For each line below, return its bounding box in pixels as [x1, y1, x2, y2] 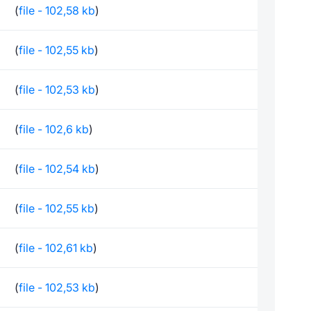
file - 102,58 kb [19, 3, 95, 17]
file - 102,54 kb [19, 162, 95, 176]
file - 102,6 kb [19, 122, 89, 136]
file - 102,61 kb [19, 241, 93, 255]
